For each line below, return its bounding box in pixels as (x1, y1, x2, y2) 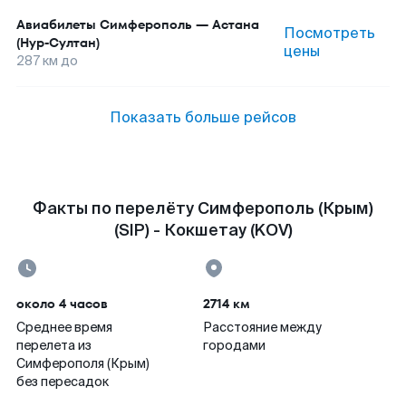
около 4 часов (16, 295, 108, 313)
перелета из (16, 337, 92, 353)
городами (203, 337, 266, 353)
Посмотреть (283, 24, 375, 43)
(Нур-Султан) (16, 34, 100, 52)
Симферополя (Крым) (16, 355, 150, 372)
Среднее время (16, 319, 112, 335)
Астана (212, 15, 259, 34)
